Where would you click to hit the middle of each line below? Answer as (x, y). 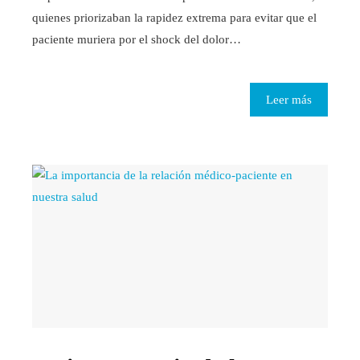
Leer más (289, 100)
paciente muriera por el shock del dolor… (137, 40)
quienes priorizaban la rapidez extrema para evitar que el (174, 18)
